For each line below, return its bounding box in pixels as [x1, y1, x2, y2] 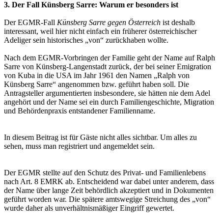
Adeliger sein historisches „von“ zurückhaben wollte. [4, 35, 168, 44]
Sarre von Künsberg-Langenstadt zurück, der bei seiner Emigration [4, 62, 211, 71]
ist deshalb [161, 18, 195, 27]
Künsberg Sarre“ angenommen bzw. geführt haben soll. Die [4, 80, 189, 88]
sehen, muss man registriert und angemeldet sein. [4, 141, 155, 150]
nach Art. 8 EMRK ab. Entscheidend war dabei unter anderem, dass [4, 177, 214, 186]
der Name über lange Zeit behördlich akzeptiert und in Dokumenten [4, 186, 214, 194]
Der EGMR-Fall [4, 18, 57, 27]
